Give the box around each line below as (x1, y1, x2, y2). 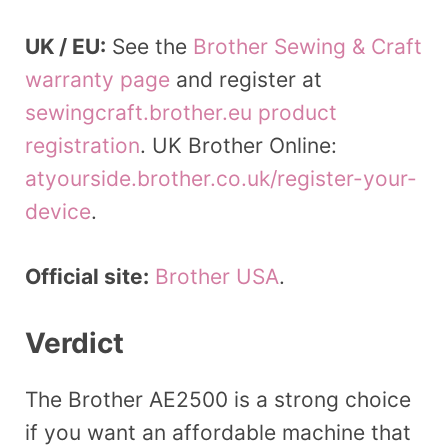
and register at (170, 67, 322, 93)
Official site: (25, 263, 149, 289)
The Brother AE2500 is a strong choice (25, 387, 411, 413)
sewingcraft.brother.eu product (25, 100, 337, 126)
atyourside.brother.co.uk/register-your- (25, 166, 417, 192)
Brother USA (155, 263, 279, 289)
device (25, 199, 91, 225)
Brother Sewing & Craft (193, 34, 422, 60)
